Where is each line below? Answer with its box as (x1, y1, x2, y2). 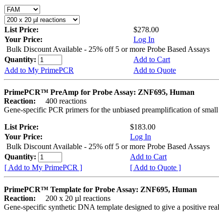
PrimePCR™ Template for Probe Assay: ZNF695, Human (4, 185, 197, 194)
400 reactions (38, 96, 87, 105)
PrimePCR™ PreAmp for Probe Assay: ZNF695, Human (4, 88, 195, 96)
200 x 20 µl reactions (38, 194, 110, 202)
